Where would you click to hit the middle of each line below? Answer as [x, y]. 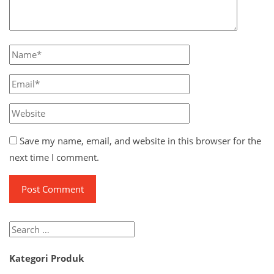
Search [23, 229]
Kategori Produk [46, 258]
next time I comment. [54, 157]
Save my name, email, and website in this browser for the [140, 141]
